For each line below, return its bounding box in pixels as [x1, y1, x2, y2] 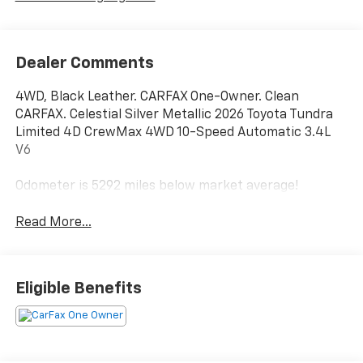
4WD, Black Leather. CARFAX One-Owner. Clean [15, 90, 299, 104]
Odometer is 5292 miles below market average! [15, 179, 298, 193]
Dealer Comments [15, 54, 154, 71]
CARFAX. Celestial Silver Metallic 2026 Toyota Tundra [15, 108, 333, 122]
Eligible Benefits [15, 280, 142, 297]
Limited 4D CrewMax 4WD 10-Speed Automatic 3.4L [15, 126, 331, 139]
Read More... [15, 216, 92, 229]
